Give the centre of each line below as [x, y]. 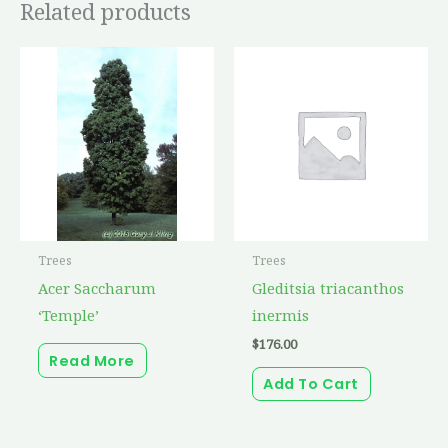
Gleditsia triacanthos [327, 287]
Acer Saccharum [96, 287]
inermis [280, 314]
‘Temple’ [68, 314]
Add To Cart [311, 384]
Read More [92, 360]
